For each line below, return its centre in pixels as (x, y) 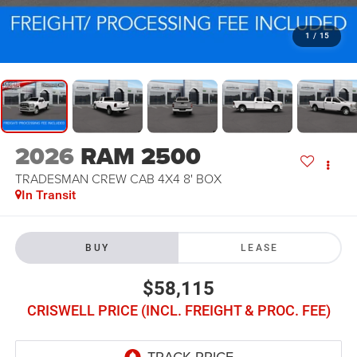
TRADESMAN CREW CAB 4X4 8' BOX (118, 179)
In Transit (48, 195)
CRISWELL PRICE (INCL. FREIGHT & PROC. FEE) (178, 310)
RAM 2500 (140, 157)
